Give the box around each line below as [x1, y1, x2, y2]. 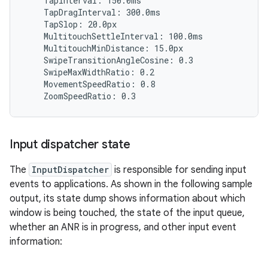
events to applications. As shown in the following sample [10, 178, 252, 190]
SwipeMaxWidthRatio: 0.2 [25, 66, 154, 78]
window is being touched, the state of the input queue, [10, 207, 245, 219]
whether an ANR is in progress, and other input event [10, 221, 236, 233]
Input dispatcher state [10, 137, 130, 152]
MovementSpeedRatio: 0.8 [25, 78, 155, 90]
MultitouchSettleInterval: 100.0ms [25, 31, 203, 42]
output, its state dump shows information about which [10, 193, 245, 205]
